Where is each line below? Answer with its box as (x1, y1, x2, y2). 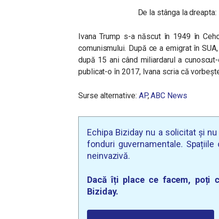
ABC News (151, 91, 187, 101)
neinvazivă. (87, 151, 131, 161)
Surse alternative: (78, 91, 139, 101)
